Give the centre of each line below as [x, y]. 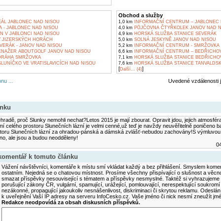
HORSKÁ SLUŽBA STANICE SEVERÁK [174, 34]
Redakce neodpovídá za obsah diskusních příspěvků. [71, 202]
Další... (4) [131, 69]
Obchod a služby [140, 15]
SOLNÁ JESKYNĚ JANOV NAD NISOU [174, 39]
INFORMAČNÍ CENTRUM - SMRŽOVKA [176, 45]
